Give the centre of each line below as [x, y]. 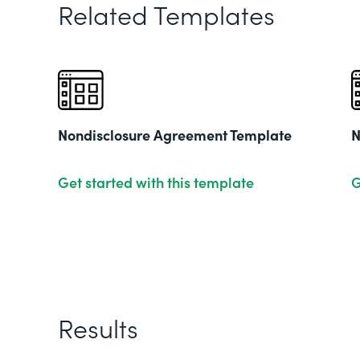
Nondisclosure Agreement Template [175, 135]
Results [98, 327]
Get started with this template [156, 182]
